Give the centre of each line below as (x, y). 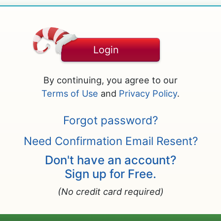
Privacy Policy (148, 93)
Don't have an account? (110, 160)
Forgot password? (110, 120)
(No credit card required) (110, 191)
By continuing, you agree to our (110, 80)
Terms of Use (70, 93)
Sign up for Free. (110, 174)
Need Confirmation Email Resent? (110, 141)
